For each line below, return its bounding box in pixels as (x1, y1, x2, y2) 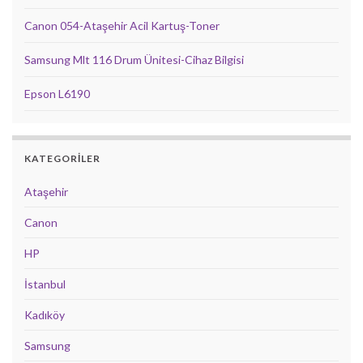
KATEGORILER (24, 152, 100, 164)
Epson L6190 (24, 86, 90, 100)
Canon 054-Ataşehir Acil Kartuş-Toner (24, 18, 220, 32)
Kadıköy (24, 307, 65, 322)
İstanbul (24, 276, 66, 291)
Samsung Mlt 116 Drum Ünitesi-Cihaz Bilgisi (24, 52, 244, 66)
